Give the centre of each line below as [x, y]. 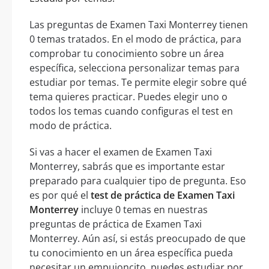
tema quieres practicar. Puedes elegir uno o [128, 97]
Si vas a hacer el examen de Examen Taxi [121, 152]
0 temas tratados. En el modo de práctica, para [135, 39]
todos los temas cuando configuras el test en [131, 111]
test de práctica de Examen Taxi [163, 195]
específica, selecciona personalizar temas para [134, 68]
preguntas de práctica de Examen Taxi [116, 224]
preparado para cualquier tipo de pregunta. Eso [138, 181]
